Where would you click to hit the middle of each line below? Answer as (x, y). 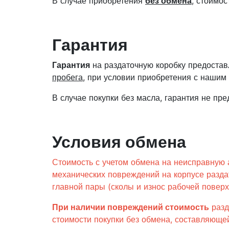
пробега (67, 77)
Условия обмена (119, 142)
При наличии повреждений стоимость (131, 207)
